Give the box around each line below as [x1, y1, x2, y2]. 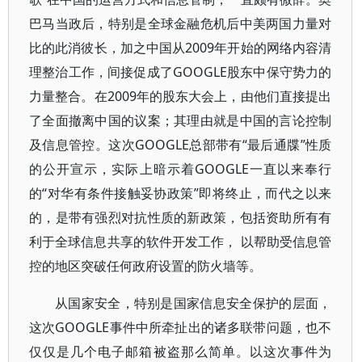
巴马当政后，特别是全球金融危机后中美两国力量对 [29, 15, 332, 32]
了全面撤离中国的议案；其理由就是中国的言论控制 [29, 112, 332, 129]
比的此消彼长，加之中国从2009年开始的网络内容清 [29, 39, 332, 57]
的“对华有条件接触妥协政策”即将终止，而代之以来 [29, 184, 332, 202]
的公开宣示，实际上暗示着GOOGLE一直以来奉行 [29, 160, 332, 178]
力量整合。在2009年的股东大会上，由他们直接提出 [29, 87, 332, 105]
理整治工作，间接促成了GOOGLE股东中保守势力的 [29, 63, 332, 81]
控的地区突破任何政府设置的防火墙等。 [29, 257, 262, 275]
